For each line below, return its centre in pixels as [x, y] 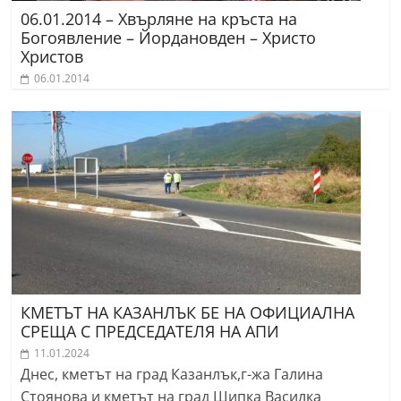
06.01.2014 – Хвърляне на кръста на [159, 18]
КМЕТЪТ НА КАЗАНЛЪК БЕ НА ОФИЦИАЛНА [188, 312]
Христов [52, 56]
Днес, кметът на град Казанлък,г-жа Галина [172, 374]
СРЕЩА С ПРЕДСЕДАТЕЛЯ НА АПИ [150, 331]
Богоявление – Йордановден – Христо [169, 37]
